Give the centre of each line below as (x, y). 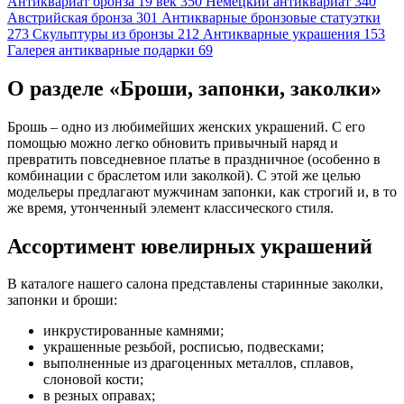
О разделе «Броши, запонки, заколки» (194, 88)
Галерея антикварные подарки (101, 50)
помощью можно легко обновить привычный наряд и (173, 142)
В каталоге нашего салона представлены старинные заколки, (195, 284)
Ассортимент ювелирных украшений (190, 246)
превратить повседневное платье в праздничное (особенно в (194, 159)
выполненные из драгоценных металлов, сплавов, (198, 363)
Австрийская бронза (70, 17)
